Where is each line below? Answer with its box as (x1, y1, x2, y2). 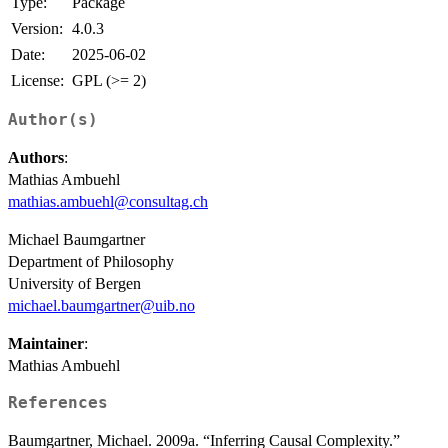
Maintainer (8, 335, 84, 353)
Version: (11, 19, 63, 37)
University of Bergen (8, 275, 141, 293)
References (8, 394, 108, 413)
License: (11, 71, 64, 89)
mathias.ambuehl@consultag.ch (8, 193, 208, 211)
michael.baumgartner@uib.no (8, 297, 195, 315)
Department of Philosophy (8, 253, 174, 271)
